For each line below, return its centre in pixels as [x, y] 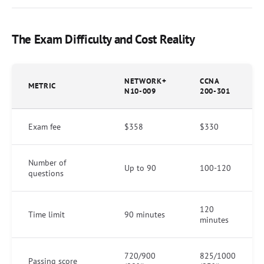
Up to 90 [140, 168]
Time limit [47, 214]
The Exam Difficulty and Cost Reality [103, 39]
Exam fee [44, 126]
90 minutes [145, 214]
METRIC [42, 85]
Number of [47, 162]
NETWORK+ [146, 81]
